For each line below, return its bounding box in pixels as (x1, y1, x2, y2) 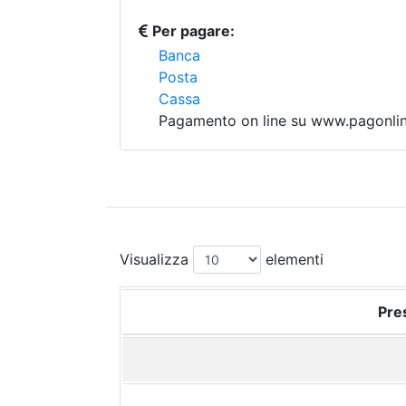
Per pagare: (152, 22, 235, 40)
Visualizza (120, 250, 193, 268)
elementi (261, 250, 324, 268)
